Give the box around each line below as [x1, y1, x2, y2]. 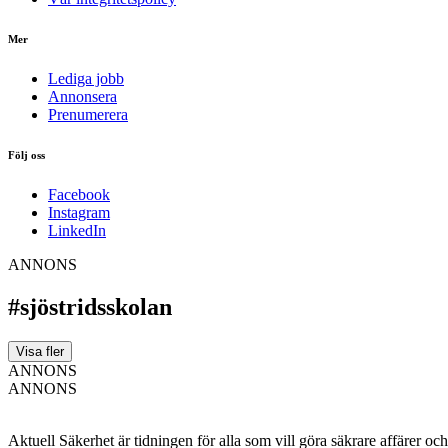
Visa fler [16, 343, 64, 359]
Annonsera [48, 87, 117, 105]
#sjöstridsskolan [8, 293, 172, 320]
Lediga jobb [48, 69, 124, 87]
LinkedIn [48, 221, 106, 239]
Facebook [48, 185, 110, 203]
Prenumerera [48, 105, 128, 123]
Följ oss [8, 148, 45, 161]
